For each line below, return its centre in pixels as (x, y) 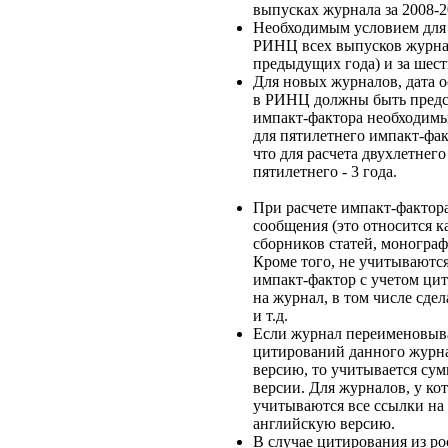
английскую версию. (324, 424)
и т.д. (270, 316)
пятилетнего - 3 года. (325, 172)
